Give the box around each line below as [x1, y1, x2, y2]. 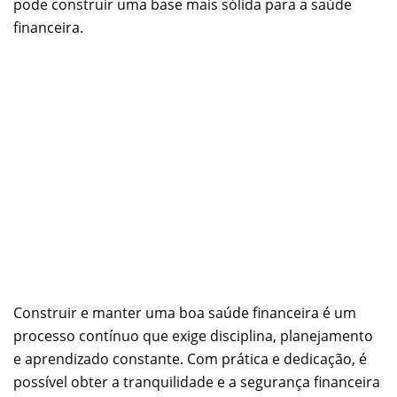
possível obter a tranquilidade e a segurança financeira [13, 371, 380, 392]
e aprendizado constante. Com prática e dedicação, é [13, 348, 367, 369]
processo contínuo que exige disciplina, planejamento [13, 325, 373, 346]
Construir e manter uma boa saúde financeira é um [13, 302, 356, 323]
